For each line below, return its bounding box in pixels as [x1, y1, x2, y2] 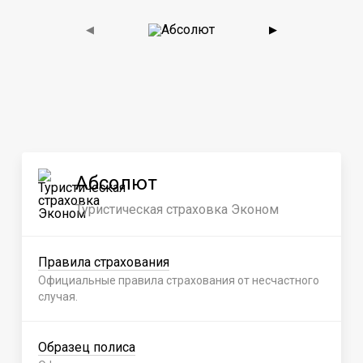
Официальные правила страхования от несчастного [38, 274, 319, 287]
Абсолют [75, 172, 157, 194]
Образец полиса [38, 340, 135, 355]
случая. [38, 290, 78, 303]
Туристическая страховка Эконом [75, 202, 279, 217]
